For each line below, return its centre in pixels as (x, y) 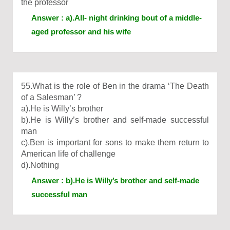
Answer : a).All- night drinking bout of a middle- (117, 18)
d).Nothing (40, 165)
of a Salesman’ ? (51, 97)
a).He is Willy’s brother (62, 109)
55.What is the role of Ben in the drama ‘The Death (115, 86)
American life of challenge (68, 154)
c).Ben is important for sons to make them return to (115, 142)
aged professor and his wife (81, 32)
